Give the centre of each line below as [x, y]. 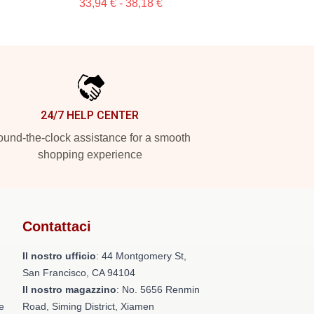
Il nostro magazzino [69, 289]
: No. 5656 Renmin [158, 289]
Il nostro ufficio [59, 256]
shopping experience [90, 155]
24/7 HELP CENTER [90, 115]
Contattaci [57, 226]
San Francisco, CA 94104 [79, 273]
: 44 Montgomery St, [141, 256]
